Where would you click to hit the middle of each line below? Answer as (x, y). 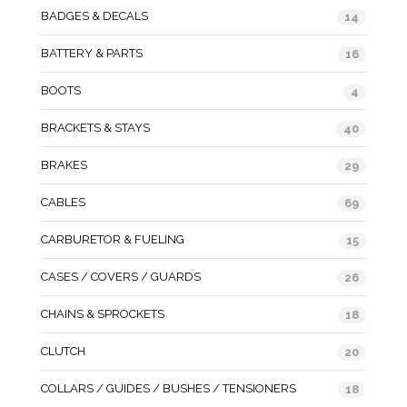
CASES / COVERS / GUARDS (121, 276)
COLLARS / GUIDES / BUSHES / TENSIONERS (169, 388)
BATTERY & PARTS (92, 53)
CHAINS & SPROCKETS (103, 313)
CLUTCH (63, 351)
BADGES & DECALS (94, 15)
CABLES (63, 202)
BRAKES (64, 164)
